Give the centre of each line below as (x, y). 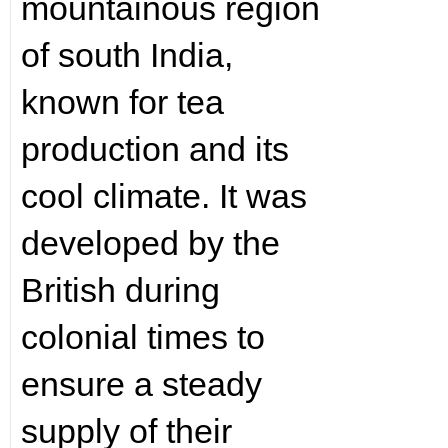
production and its (154, 149)
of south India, (126, 55)
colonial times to (142, 337)
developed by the (150, 243)
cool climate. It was (163, 196)
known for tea (122, 102)
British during (120, 290)
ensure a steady (141, 384)
